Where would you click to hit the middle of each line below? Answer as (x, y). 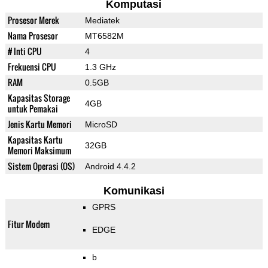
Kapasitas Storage (39, 98)
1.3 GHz (100, 67)
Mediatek (102, 21)
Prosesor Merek (33, 20)
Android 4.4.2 (110, 167)
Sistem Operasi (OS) (41, 166)
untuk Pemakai (33, 109)
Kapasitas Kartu (35, 140)
